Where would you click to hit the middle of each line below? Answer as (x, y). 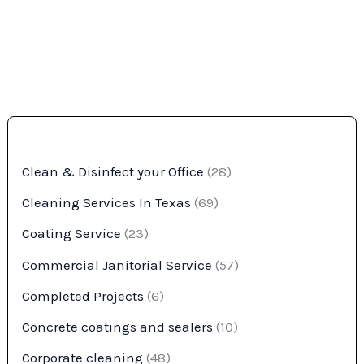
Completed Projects (83, 295)
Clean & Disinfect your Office (113, 171)
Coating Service (72, 234)
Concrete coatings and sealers (118, 327)
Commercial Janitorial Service (117, 264)
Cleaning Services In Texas (107, 203)
